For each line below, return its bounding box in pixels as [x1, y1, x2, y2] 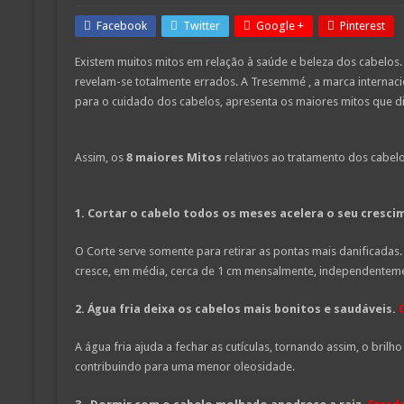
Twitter [182, 18, 220, 32]
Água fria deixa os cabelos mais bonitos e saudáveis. [87, 301, 396, 316]
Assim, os [74, 150, 124, 164]
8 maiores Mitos [123, 150, 222, 164]
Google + [255, 18, 304, 32]
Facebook [96, 18, 147, 32]
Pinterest [339, 18, 385, 32]
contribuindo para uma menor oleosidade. [74, 359, 295, 373]
